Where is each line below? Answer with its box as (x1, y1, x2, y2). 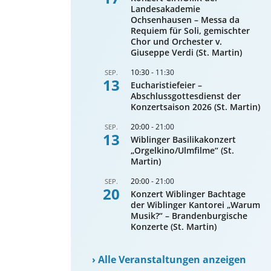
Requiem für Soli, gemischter (131, 24, 250, 36)
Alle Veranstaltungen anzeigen (98, 252, 247, 266)
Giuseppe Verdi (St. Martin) (131, 46, 243, 58)
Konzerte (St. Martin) (131, 220, 217, 232)
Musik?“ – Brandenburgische (131, 209, 248, 221)
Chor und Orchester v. (131, 35, 223, 47)
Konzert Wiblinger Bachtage (131, 188, 246, 200)
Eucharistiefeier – (131, 79, 203, 91)
